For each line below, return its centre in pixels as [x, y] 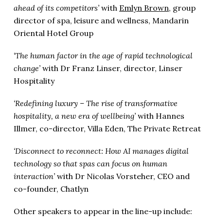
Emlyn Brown [144, 8]
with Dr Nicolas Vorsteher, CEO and [122, 176]
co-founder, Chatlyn [51, 189]
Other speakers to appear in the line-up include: [103, 211]
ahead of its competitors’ [56, 8]
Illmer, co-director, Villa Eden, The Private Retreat [107, 129]
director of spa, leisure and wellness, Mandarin [101, 21]
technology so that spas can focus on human [91, 164]
